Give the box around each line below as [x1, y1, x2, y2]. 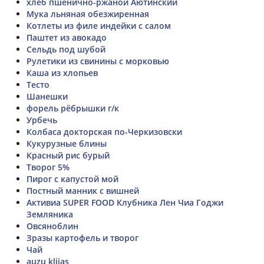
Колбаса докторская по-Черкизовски [27, 126, 182, 137]
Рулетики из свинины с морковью [27, 55, 169, 67]
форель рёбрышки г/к [27, 102, 119, 114]
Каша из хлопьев [27, 67, 98, 78]
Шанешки [27, 90, 68, 102]
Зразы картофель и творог [27, 232, 138, 243]
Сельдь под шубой [27, 43, 105, 55]
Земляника [27, 208, 73, 220]
